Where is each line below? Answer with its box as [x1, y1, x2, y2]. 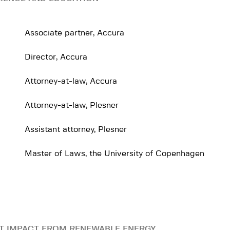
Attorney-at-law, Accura [25, 77, 117, 85]
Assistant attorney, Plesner [25, 125, 127, 133]
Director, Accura [25, 53, 87, 61]
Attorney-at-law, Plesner [25, 101, 119, 109]
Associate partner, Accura [25, 29, 124, 37]
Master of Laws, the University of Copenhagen [25, 149, 204, 158]
